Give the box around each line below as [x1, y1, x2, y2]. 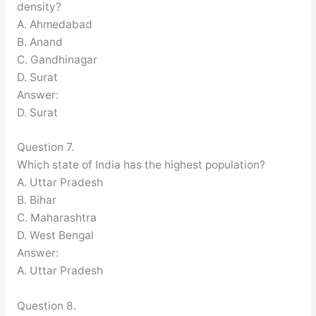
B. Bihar [16, 193, 56, 207]
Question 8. [16, 299, 76, 313]
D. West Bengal [16, 229, 94, 243]
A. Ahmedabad [16, 17, 92, 31]
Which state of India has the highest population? [16, 158, 265, 172]
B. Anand [16, 35, 63, 49]
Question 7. [16, 140, 74, 154]
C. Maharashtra [16, 211, 97, 225]
